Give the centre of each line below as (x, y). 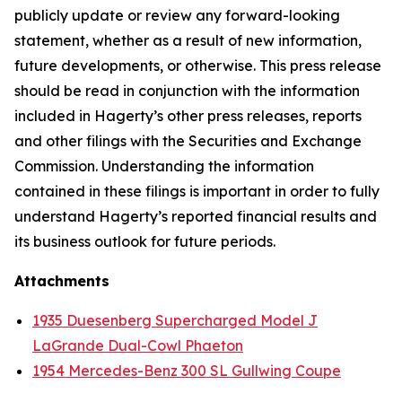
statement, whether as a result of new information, (188, 40)
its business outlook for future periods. (145, 241)
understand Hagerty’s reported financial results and (196, 216)
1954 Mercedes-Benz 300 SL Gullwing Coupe (187, 371)
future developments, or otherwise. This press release (198, 66)
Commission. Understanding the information (164, 166)
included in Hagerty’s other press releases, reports (188, 116)
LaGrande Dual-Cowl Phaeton (138, 345)
